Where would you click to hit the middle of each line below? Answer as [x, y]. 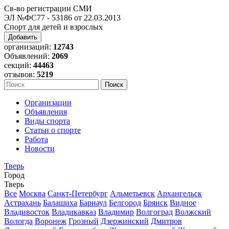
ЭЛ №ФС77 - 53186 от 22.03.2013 [62, 18]
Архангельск [179, 193]
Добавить [23, 37]
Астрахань [22, 203]
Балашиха [60, 203]
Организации [48, 102]
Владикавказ [74, 212]
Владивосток [27, 212]
